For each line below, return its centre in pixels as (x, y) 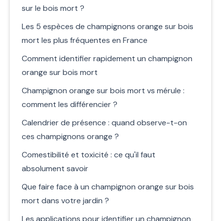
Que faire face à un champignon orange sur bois (108, 186)
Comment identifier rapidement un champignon (107, 58)
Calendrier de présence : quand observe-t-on (104, 122)
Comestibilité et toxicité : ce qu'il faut (89, 154)
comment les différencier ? (70, 104)
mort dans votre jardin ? (65, 200)
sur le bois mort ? (53, 8)
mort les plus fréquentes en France (85, 40)
